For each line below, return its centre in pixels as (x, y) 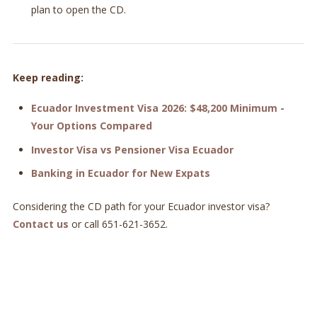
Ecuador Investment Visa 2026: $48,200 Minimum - (157, 108)
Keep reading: (48, 78)
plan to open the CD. (78, 9)
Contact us (40, 224)
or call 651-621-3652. (118, 224)
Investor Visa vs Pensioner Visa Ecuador (132, 149)
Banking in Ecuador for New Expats (120, 173)
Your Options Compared (91, 125)
